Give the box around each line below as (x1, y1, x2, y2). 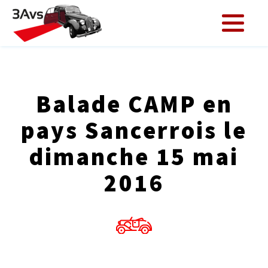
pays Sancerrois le (21, 115, 247, 145)
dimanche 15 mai (29, 142, 239, 172)
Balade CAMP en (35, 89, 233, 119)
